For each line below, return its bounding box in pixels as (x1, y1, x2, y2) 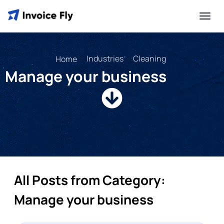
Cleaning (133, 53, 166, 64)
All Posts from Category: (14, 171, 166, 189)
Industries (86, 53, 123, 64)
